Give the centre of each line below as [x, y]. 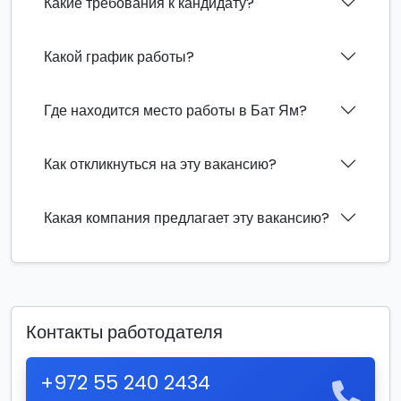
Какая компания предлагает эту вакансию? [187, 218]
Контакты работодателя [124, 332]
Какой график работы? [119, 56]
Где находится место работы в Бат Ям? [175, 110]
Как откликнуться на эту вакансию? [160, 164]
